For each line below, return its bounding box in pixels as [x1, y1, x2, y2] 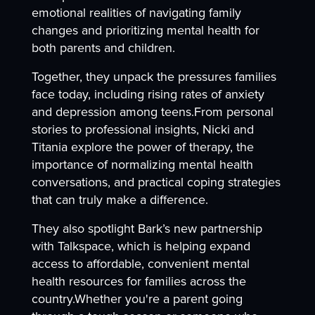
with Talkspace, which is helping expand [31, 238, 250, 255]
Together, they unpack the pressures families [31, 69, 276, 85]
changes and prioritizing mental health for [31, 22, 259, 39]
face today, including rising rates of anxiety [31, 86, 264, 103]
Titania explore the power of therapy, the [31, 139, 254, 155]
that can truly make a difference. [31, 192, 208, 208]
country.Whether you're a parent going [31, 291, 243, 307]
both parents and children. [31, 40, 175, 56]
